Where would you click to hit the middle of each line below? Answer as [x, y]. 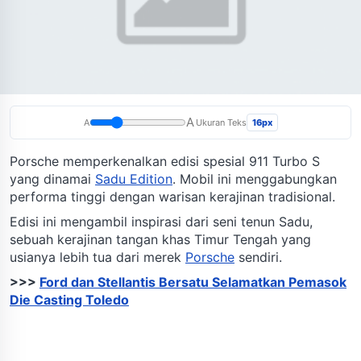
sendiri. [258, 257]
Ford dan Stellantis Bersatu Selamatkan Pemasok [193, 282]
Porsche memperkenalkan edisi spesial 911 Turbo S [165, 162]
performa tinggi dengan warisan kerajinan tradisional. [172, 197]
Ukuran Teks [221, 123]
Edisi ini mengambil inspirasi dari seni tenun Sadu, [161, 222]
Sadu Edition [134, 179]
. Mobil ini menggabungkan [255, 179]
